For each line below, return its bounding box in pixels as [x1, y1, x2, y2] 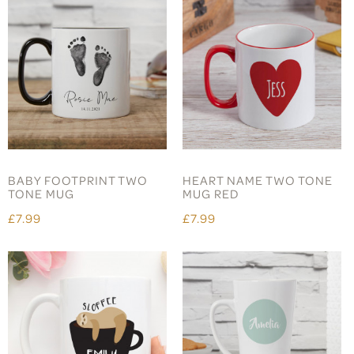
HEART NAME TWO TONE [183, 171, 333, 188]
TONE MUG [8, 185, 74, 201]
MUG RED [183, 185, 240, 201]
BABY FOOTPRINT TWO [8, 171, 148, 188]
